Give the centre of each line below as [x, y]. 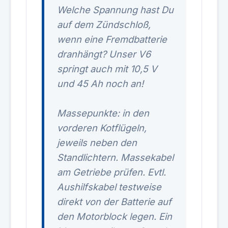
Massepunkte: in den [103, 113]
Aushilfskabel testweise [109, 187]
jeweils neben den [97, 142]
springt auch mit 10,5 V [107, 69]
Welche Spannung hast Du [115, 10]
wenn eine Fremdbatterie [112, 39]
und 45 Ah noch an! [100, 83]
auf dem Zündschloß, [104, 24]
